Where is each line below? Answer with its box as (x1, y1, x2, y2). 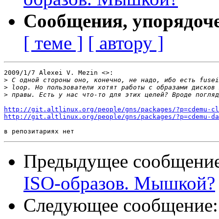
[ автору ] (88, 32, 164, 54)
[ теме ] (23, 32, 83, 54)
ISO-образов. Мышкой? (23, 173, 215, 194)
